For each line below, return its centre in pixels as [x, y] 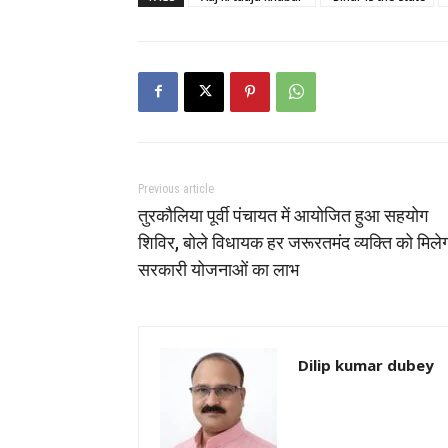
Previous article [176, 188]
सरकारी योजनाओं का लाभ [218, 269]
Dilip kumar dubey [366, 364]
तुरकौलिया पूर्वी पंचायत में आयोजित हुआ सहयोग [283, 215]
